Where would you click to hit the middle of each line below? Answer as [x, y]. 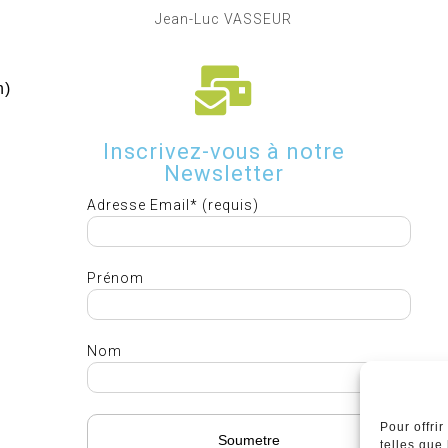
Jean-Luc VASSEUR [224, 19]
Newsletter [223, 173]
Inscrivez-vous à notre [223, 151]
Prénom [115, 278]
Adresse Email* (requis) [172, 205]
